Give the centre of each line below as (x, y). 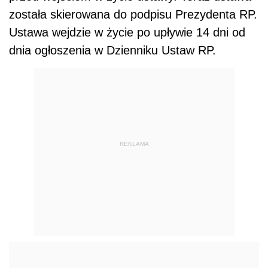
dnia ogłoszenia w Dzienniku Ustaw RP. (112, 50)
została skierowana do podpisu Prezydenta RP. (133, 14)
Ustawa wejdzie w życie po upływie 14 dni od (127, 32)
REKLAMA (134, 144)
